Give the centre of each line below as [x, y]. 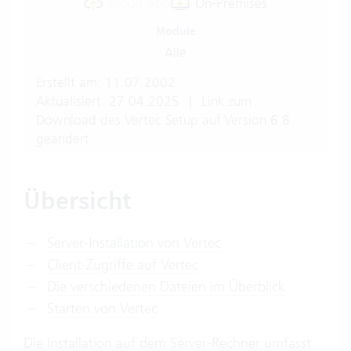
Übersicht [78, 201]
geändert [63, 139]
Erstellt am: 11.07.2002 [106, 82]
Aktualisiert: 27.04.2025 [110, 101]
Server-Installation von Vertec [134, 242]
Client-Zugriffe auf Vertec [123, 264]
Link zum [224, 101]
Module [175, 31]
